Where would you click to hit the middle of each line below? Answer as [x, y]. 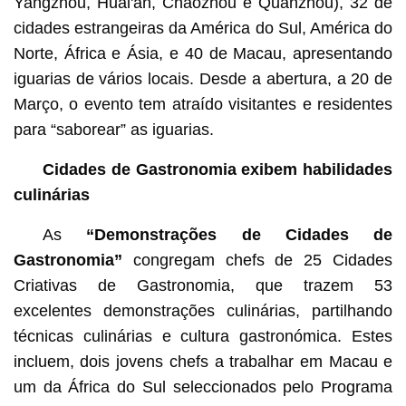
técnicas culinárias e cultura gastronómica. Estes [203, 336]
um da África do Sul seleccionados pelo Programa [203, 387]
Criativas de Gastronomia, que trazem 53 [203, 285]
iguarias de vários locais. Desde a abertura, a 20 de [203, 78]
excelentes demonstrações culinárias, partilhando [203, 310]
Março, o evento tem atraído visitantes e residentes [203, 104]
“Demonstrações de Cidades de [240, 234]
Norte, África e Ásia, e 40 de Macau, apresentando [203, 53]
